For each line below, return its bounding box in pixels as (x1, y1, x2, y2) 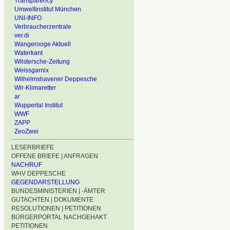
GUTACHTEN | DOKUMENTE (11, 196, 93, 203)
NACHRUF (11, 161, 42, 168)
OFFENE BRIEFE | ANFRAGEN (11, 152, 98, 160)
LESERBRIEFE (11, 144, 54, 151)
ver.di (14, 32, 29, 39)
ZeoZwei (14, 128, 39, 135)
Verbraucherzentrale (14, 23, 71, 30)
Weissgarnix (14, 67, 49, 74)
